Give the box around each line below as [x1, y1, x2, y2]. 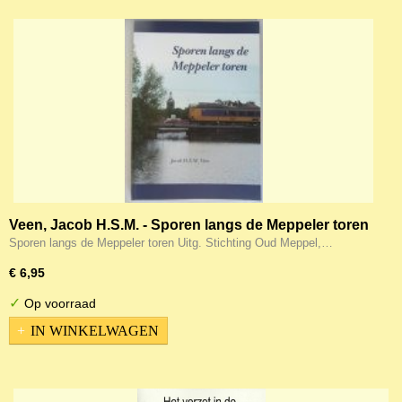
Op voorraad [21, 296, 96, 310]
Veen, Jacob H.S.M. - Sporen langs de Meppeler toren [9, 217, 369, 232]
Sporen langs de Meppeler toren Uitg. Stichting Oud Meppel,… [9, 236, 333, 249]
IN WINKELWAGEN [31, 322, 159, 338]
